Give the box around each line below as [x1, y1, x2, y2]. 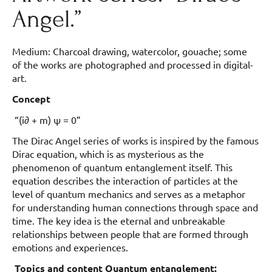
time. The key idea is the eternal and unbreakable [12, 214, 225, 226]
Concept [12, 92, 50, 105]
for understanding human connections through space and [12, 200, 258, 213]
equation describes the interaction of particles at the [12, 174, 238, 186]
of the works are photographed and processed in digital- [12, 58, 253, 70]
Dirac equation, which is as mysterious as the [12, 147, 204, 160]
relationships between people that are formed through [12, 227, 248, 240]
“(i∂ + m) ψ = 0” [12, 113, 83, 126]
